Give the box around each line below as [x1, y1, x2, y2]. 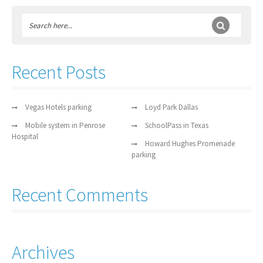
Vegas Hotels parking [25, 102, 92, 113]
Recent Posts [12, 60, 106, 85]
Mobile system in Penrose [25, 120, 105, 131]
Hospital [12, 131, 38, 142]
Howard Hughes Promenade [145, 139, 235, 149]
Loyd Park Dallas [145, 102, 198, 113]
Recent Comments [12, 183, 148, 207]
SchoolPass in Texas [145, 120, 208, 131]
